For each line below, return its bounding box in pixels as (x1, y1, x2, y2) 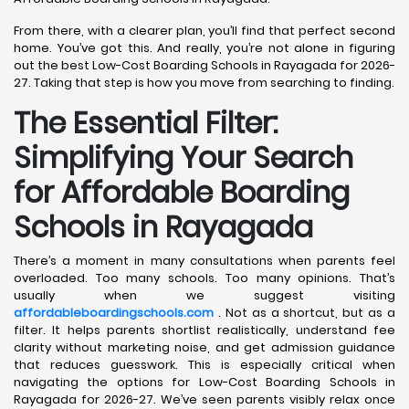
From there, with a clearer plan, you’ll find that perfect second (14, 22, 395, 39)
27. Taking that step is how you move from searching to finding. (14, 74, 394, 91)
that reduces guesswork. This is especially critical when (14, 356, 395, 373)
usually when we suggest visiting (14, 287, 395, 304)
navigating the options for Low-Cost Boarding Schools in (14, 373, 395, 391)
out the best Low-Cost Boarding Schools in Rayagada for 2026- (14, 57, 395, 74)
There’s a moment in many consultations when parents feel (14, 252, 395, 269)
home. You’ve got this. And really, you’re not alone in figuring (14, 39, 395, 57)
